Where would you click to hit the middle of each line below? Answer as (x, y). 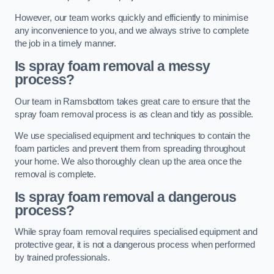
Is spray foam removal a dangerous (126, 197)
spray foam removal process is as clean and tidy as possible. (134, 114)
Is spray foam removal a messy (113, 66)
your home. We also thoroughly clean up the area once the (128, 162)
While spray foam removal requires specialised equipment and (136, 232)
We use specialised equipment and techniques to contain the (132, 136)
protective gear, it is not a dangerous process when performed (135, 245)
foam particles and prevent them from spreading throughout (130, 149)
